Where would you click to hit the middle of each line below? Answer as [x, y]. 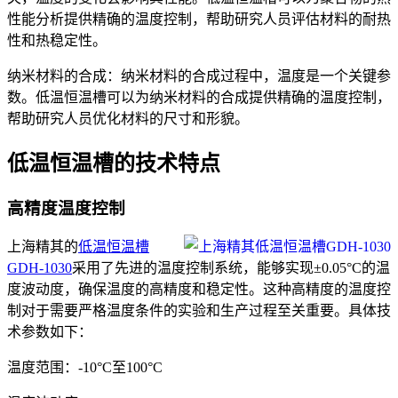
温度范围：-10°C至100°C [85, 368]
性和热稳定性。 [57, 40]
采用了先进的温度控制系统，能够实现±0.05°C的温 [231, 268]
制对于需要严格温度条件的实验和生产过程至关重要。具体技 [199, 311]
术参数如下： [50, 332]
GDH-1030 [40, 268]
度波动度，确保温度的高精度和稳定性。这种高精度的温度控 [199, 290]
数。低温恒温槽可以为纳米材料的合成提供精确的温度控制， [199, 97]
